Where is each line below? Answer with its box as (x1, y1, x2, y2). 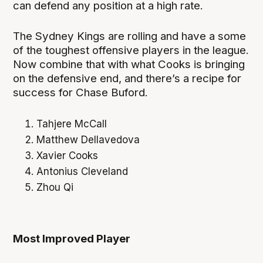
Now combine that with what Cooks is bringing (13, 58, 245, 71)
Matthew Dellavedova (36, 134, 140, 146)
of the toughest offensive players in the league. (13, 43, 249, 57)
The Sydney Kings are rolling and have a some (13, 29, 247, 43)
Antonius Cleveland (36, 166, 129, 178)
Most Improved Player (13, 232, 131, 246)
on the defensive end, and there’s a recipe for (13, 72, 242, 85)
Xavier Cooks (36, 150, 99, 162)
